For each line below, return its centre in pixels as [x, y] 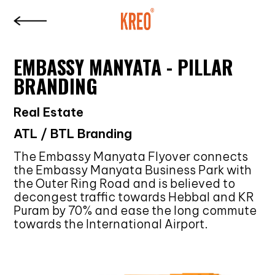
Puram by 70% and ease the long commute [135, 210]
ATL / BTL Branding [73, 134]
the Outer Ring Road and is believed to [125, 183]
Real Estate [49, 112]
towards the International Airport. [111, 224]
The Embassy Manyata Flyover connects [131, 156]
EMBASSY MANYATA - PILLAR [124, 67]
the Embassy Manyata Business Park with [133, 170]
